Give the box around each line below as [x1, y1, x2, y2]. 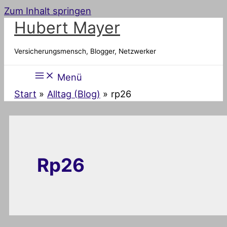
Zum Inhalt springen [4, 5, 91, 16]
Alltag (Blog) [47, 88, 100, 99]
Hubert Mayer [14, 18, 120, 37]
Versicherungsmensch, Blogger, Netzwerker [14, 47, 156, 55]
